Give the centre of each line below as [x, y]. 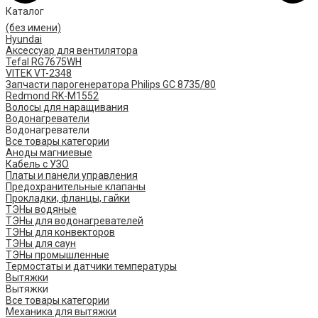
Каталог [25, 11]
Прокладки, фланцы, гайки [68, 198]
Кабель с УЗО [37, 164]
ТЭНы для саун [41, 243]
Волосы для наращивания [67, 107]
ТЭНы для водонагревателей [75, 220]
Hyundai [24, 39]
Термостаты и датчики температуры [91, 266]
